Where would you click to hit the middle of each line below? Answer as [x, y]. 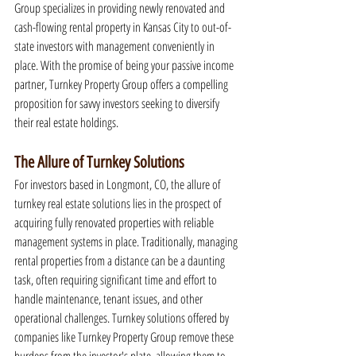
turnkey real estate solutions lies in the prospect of [119, 203]
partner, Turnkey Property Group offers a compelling [122, 84]
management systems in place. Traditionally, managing [127, 242]
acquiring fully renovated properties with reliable [115, 222]
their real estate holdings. [66, 122]
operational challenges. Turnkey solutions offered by [123, 318]
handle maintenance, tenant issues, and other [110, 299]
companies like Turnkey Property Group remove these [125, 337]
